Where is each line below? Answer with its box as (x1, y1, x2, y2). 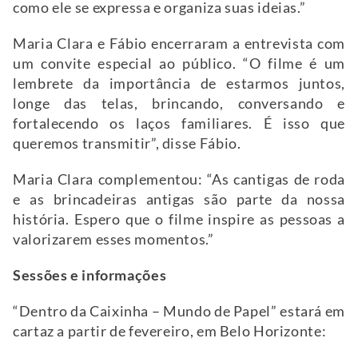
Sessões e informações (13, 266, 169, 284)
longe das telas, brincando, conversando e (13, 94, 345, 112)
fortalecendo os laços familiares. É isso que (13, 114, 345, 132)
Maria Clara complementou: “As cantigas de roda (13, 170, 345, 188)
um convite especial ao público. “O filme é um (13, 54, 345, 72)
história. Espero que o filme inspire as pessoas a (13, 210, 345, 228)
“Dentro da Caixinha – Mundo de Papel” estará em (13, 302, 345, 320)
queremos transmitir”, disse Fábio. (13, 134, 245, 152)
